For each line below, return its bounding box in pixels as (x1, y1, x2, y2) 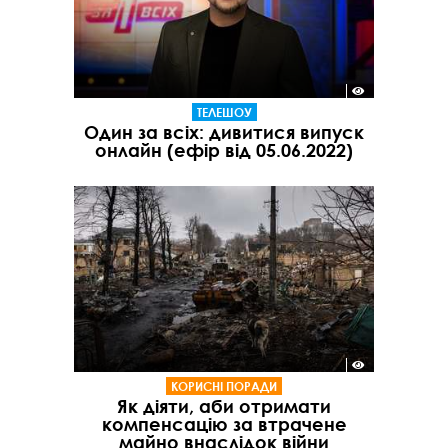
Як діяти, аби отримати (117, 394, 331, 417)
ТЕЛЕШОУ (196, 104, 252, 121)
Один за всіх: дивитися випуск (84, 121, 364, 144)
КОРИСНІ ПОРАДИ (171, 377, 277, 394)
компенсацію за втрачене (101, 412, 347, 435)
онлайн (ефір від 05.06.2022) (95, 139, 353, 162)
